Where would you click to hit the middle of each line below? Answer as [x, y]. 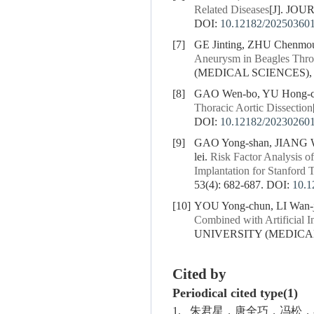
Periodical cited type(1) [235, 294]
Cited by [199, 275]
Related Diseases [232, 10]
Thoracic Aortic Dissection [253, 108]
